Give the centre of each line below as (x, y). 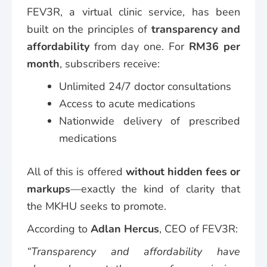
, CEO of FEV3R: (198, 229)
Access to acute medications (127, 103)
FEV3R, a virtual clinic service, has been (133, 12)
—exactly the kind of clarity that (155, 189)
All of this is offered (76, 171)
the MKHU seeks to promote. (97, 206)
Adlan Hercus (125, 229)
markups (49, 189)
